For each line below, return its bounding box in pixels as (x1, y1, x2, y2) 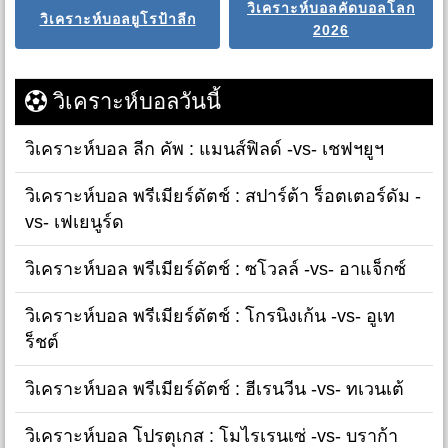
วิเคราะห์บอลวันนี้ (47, 88, 221, 114)
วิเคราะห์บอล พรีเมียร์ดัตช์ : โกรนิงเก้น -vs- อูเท (25, 305, 395, 326)
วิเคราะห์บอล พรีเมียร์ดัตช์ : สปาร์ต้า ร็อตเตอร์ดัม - (25, 185, 421, 206)
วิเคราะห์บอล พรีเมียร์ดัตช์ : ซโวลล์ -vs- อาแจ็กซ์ (25, 258, 406, 279)
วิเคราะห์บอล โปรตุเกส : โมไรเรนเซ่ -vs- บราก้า (25, 425, 398, 446)
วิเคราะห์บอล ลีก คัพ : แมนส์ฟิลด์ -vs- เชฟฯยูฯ (25, 138, 384, 159)
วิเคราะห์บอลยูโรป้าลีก (39, 10, 196, 27)
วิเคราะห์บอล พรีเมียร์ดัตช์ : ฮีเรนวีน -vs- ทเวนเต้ (25, 378, 404, 399)
